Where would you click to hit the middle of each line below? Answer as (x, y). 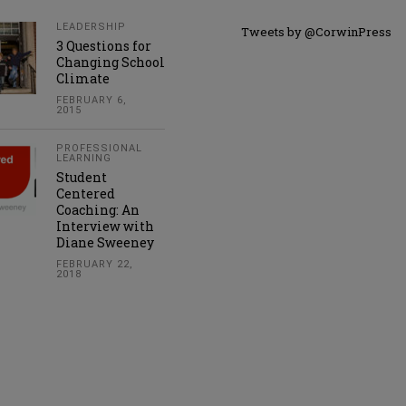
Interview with (105, 226)
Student (82, 177)
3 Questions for (104, 46)
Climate (83, 78)
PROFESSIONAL (99, 148)
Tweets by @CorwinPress (316, 32)
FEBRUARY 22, (95, 264)
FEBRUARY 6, (92, 100)
